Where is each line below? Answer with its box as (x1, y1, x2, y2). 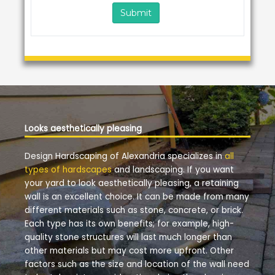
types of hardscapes (25, 164, 112, 176)
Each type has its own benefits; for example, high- (25, 218, 234, 230)
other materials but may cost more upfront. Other (25, 245, 234, 257)
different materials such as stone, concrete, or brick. (25, 204, 243, 217)
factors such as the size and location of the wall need (25, 258, 249, 271)
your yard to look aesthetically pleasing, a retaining (25, 177, 239, 190)
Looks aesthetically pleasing (25, 122, 142, 134)
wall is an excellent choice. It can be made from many (25, 191, 249, 203)
